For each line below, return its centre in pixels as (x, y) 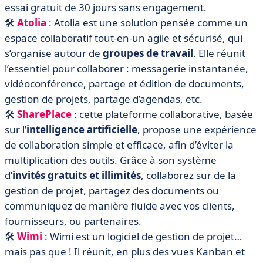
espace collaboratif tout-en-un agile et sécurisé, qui (124, 38)
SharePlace (44, 114)
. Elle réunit (219, 53)
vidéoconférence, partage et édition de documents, (124, 83)
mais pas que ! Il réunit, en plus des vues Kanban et (125, 251)
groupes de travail (148, 53)
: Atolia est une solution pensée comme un (147, 22)
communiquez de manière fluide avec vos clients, (120, 205)
